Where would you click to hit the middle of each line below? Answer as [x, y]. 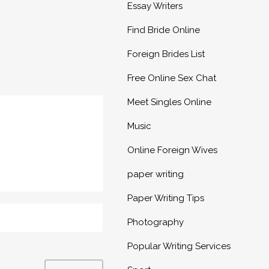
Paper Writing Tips [165, 198]
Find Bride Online [163, 30]
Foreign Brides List [166, 54]
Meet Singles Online [169, 102]
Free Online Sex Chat [171, 78]
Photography [155, 222]
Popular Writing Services [179, 246]
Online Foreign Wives [172, 150]
